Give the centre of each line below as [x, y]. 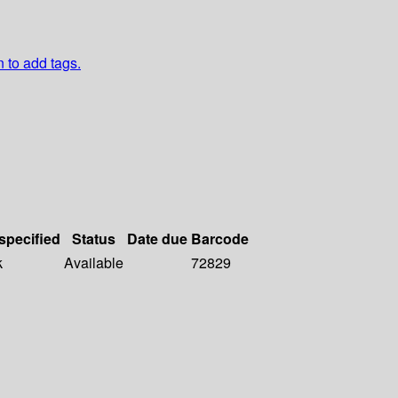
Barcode [220, 239]
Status [94, 239]
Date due [157, 239]
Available [94, 263]
